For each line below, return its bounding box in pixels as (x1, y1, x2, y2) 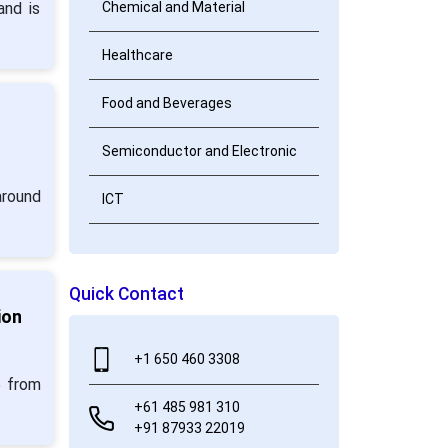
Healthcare (101, 47, 173, 63)
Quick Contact (68, 284, 184, 304)
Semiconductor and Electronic (101, 143, 297, 159)
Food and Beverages (101, 95, 232, 111)
